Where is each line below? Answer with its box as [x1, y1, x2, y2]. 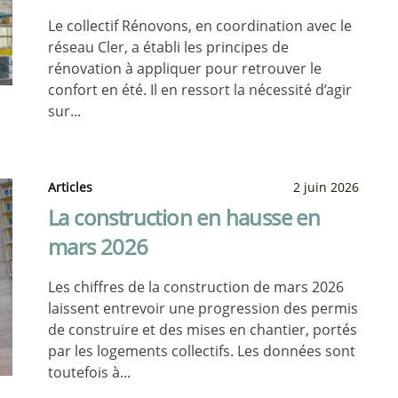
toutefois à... [48, 362, 131, 382]
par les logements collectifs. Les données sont [48, 341, 355, 361]
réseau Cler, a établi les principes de [48, 37, 289, 57]
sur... [48, 101, 81, 121]
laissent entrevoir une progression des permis [48, 298, 358, 318]
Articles [48, 179, 92, 195]
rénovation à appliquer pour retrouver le [48, 59, 322, 78]
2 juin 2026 [293, 179, 359, 195]
